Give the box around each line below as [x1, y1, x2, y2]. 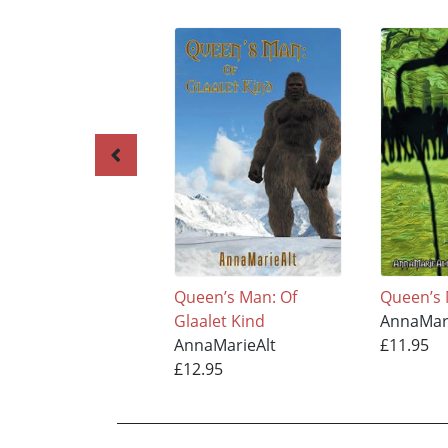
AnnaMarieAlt [173, 334, 276, 357]
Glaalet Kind [173, 310, 265, 333]
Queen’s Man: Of [173, 286, 297, 309]
